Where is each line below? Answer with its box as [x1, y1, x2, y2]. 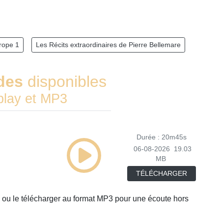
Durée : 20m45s [137, 134, 187, 141]
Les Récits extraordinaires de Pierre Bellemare [36, 41, 181, 49]
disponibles [23, 73, 111, 90]
